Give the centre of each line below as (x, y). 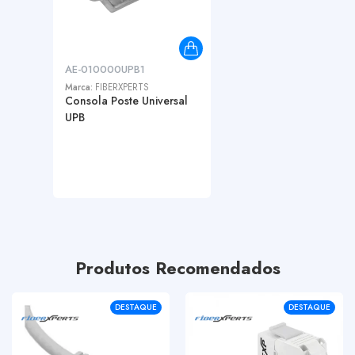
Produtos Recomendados (177, 268)
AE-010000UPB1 (105, 69)
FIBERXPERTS (122, 87)
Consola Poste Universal (127, 101)
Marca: (80, 87)
